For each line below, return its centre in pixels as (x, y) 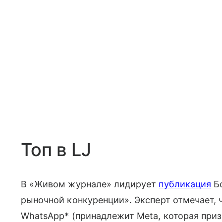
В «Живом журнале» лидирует (90, 184)
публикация (185, 184)
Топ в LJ (56, 149)
